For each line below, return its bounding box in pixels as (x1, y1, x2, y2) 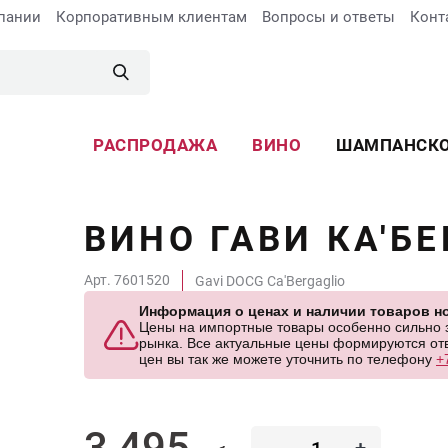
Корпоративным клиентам (55, 8, 247, 26)
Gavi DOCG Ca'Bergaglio (195, 272, 345, 289)
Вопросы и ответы (261, 8, 395, 26)
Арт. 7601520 (84, 272, 170, 288)
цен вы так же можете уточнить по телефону (139, 351, 436, 367)
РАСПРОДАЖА (93, 135, 217, 155)
